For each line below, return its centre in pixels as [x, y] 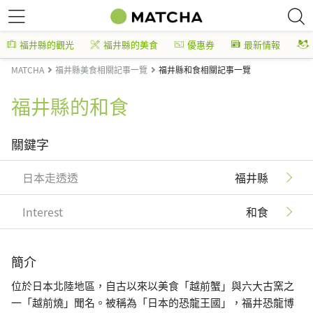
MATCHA [28, 70]
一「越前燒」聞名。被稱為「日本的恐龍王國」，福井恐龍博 [153, 302]
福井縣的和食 [70, 106]
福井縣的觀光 [47, 44]
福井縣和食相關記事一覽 [205, 70]
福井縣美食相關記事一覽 [101, 70]
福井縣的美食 [131, 44]
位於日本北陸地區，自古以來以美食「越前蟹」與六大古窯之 [153, 285]
